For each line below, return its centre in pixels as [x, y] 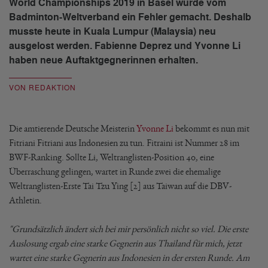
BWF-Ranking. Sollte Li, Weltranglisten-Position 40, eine [112, 157]
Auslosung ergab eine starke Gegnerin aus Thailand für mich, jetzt [125, 243]
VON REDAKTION [42, 88]
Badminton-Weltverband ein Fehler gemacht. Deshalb [130, 17]
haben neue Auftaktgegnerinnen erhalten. [103, 60]
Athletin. [25, 200]
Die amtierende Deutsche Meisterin [73, 128]
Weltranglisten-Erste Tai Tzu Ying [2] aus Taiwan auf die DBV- [120, 186]
